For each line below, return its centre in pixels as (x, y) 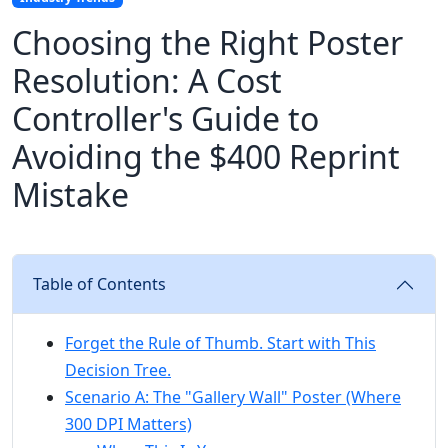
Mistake (70, 195)
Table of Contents (99, 284)
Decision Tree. (118, 370)
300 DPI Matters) (128, 424)
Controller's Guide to (165, 119)
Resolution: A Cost (147, 81)
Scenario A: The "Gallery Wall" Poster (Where (233, 397)
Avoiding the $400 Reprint (206, 157)
